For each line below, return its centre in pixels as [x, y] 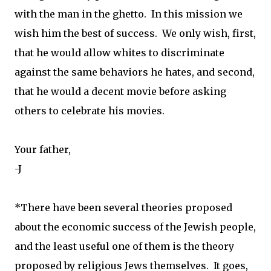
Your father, [43, 149]
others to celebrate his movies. [90, 111]
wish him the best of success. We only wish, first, [135, 33]
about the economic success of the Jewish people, [135, 227]
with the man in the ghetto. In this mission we [129, 14]
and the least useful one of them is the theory [124, 246]
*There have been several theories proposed [123, 207]
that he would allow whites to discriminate [119, 53]
